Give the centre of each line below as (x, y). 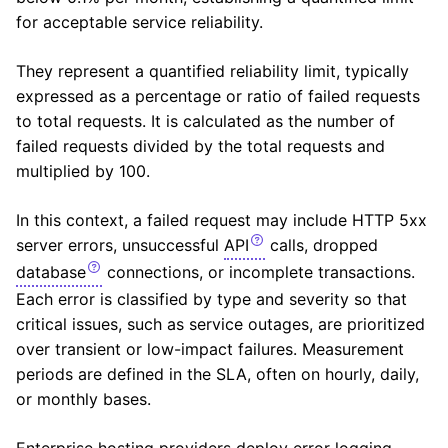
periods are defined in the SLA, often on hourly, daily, (217, 374)
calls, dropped (321, 245)
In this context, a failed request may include (184, 220)
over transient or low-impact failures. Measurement (210, 349)
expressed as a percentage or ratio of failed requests (218, 96)
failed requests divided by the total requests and (200, 146)
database (51, 272)
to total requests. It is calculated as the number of (205, 121)
